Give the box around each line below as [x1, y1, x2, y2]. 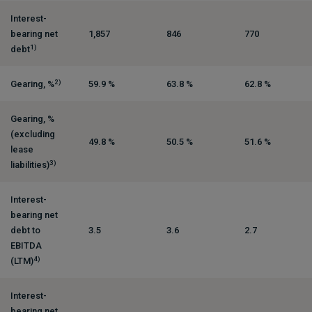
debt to [10, 224, 40, 235]
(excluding [10, 128, 55, 139]
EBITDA [10, 240, 42, 251]
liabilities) [10, 159, 49, 170]
